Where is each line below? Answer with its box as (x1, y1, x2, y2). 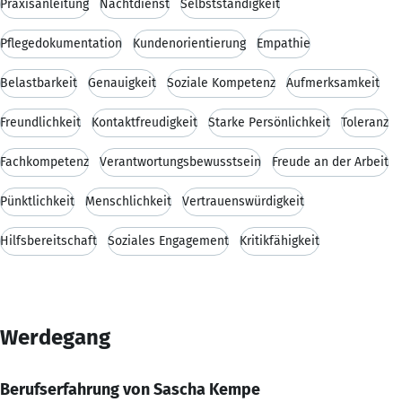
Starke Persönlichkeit (208, 114, 330, 130)
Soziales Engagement (108, 232, 229, 249)
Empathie (257, 35, 310, 51)
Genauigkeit (88, 74, 156, 91)
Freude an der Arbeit (272, 153, 389, 170)
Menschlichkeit (85, 193, 171, 209)
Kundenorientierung (133, 35, 246, 51)
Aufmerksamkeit (286, 74, 380, 91)
